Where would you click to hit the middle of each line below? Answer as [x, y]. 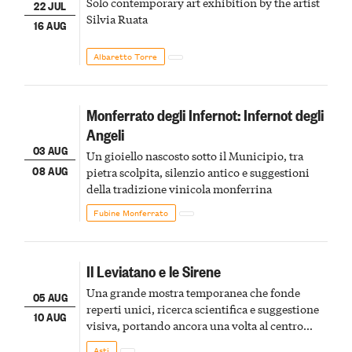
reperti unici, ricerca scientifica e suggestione [202, 308]
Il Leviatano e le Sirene [153, 270]
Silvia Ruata [117, 18]
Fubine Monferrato [131, 213]
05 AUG [50, 296]
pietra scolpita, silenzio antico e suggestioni [198, 172]
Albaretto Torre [126, 56]
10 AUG [50, 317]
